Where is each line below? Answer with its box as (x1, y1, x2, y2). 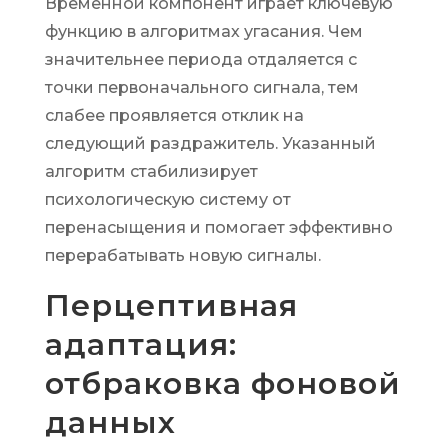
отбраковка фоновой (44, 365, 401, 402)
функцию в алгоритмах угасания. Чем (44, 22, 363, 41)
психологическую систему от (44, 190, 291, 209)
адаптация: (44, 326, 237, 363)
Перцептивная (44, 287, 298, 324)
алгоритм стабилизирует (44, 162, 258, 181)
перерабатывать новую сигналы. (44, 246, 321, 265)
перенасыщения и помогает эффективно (44, 218, 393, 237)
